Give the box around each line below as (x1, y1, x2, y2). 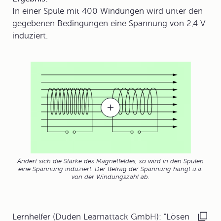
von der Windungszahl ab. (72, 174, 149, 181)
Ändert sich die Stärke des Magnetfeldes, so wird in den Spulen (17, 158, 204, 165)
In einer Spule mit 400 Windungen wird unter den (12, 6, 203, 16)
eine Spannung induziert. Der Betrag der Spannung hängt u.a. (18, 166, 203, 173)
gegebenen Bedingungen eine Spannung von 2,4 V (12, 19, 206, 29)
